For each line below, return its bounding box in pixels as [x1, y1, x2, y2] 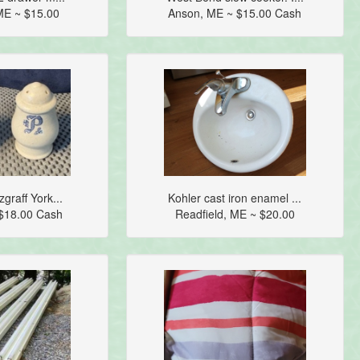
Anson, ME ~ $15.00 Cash [168, 5, 302, 22]
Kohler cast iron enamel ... [168, 190, 302, 207]
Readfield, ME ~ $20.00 [174, 206, 295, 223]
